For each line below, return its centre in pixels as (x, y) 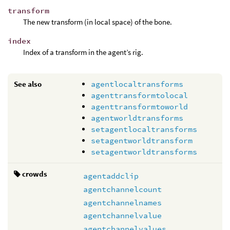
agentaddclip (111, 176)
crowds (34, 174)
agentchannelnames (122, 202)
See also (28, 84)
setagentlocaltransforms (144, 129)
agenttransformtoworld (139, 107)
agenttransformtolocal (139, 95)
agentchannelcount (122, 189)
